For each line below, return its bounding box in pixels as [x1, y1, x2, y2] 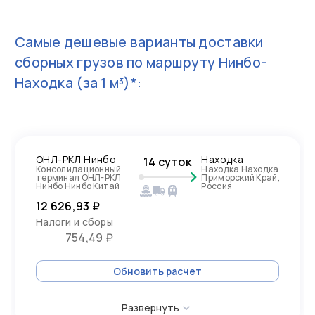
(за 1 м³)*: [72, 73, 142, 92]
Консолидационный [36, 163, 122, 175]
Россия [201, 180, 233, 192]
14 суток [143, 154, 192, 169]
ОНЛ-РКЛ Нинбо [36, 153, 117, 166]
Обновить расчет [113, 264, 202, 278]
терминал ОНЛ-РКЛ [36, 172, 122, 184]
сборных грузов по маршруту [15, 53, 219, 72]
